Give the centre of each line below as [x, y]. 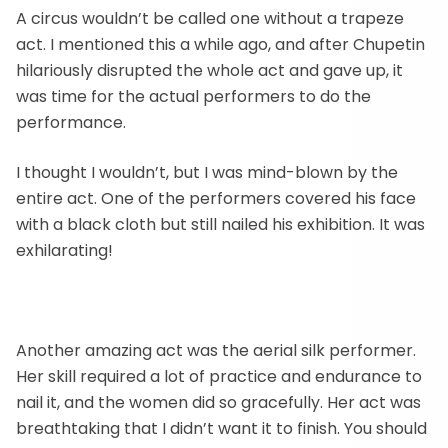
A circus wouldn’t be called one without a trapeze [210, 18]
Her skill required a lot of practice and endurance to [219, 376]
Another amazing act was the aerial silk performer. [216, 350]
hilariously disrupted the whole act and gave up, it [209, 70]
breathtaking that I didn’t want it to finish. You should [221, 428]
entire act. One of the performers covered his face [216, 198]
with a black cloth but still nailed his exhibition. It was [220, 224]
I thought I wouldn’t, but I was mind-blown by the [207, 172]
